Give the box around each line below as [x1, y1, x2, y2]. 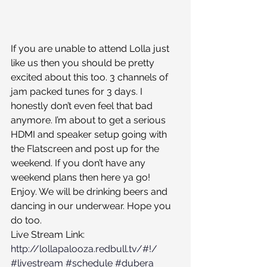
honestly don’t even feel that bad [11, 100, 155, 112]
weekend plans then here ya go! [11, 172, 153, 184]
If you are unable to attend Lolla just [11, 43, 172, 55]
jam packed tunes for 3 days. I [11, 86, 145, 98]
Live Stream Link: [11, 229, 87, 241]
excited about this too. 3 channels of [11, 72, 170, 83]
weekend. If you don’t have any [11, 157, 148, 169]
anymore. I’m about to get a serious [11, 114, 168, 126]
